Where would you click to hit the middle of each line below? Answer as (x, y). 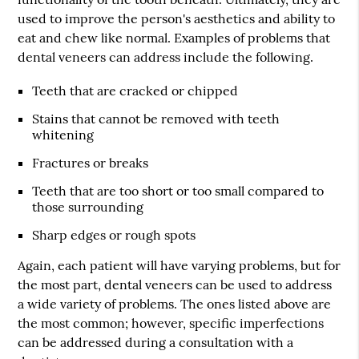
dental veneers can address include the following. (167, 57)
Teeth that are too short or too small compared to (178, 191)
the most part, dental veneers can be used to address (175, 284)
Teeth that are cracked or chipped (135, 91)
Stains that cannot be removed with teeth (156, 119)
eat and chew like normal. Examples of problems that (174, 38)
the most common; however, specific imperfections (171, 323)
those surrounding (88, 207)
